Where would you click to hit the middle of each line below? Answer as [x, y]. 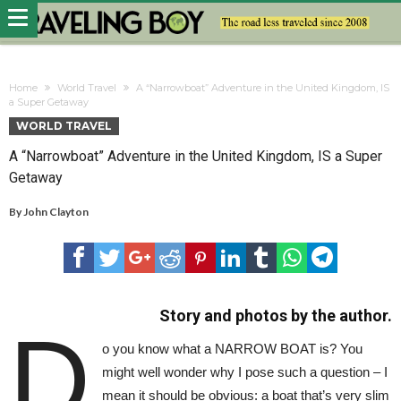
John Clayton [56, 211]
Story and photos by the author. [276, 315]
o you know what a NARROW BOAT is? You [232, 348]
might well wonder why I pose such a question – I [244, 371]
